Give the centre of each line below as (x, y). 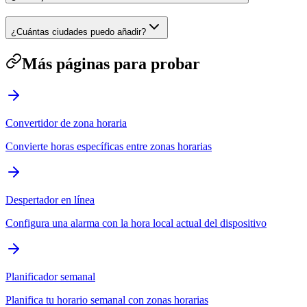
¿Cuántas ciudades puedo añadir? (78, 32)
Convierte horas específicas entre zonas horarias (109, 146)
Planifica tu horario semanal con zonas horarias (107, 299)
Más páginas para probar (111, 63)
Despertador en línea (50, 199)
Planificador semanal (50, 276)
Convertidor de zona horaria (66, 123)
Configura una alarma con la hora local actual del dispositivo (136, 223)
